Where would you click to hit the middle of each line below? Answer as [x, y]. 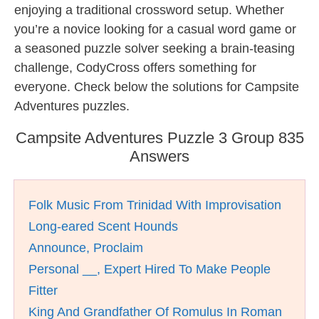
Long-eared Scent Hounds [103, 226]
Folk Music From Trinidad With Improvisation [155, 205]
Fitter [43, 291]
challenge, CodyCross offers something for [135, 68]
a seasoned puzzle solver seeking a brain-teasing [155, 48]
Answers [159, 156]
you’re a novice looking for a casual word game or [155, 29]
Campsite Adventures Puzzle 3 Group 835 [159, 138]
